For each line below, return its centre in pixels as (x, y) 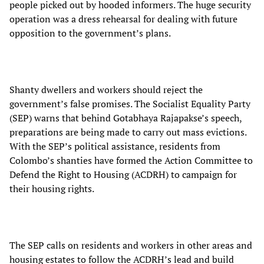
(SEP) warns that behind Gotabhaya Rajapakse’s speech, (126, 118)
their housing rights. (52, 189)
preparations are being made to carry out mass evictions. (128, 132)
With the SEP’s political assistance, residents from (115, 146)
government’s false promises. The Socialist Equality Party (130, 104)
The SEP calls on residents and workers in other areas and (131, 245)
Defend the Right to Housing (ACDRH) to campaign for (123, 175)
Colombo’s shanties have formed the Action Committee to (131, 161)
